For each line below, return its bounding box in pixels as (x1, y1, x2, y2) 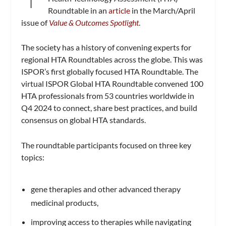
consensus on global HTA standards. (21, 115, 148, 125)
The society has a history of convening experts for (21, 42, 192, 52)
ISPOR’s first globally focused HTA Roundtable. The (21, 67, 199, 77)
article (108, 5, 130, 15)
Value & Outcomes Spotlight (49, 17, 139, 27)
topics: (21, 152, 46, 162)
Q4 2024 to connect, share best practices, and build (21, 103, 198, 113)
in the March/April (130, 5, 195, 15)
